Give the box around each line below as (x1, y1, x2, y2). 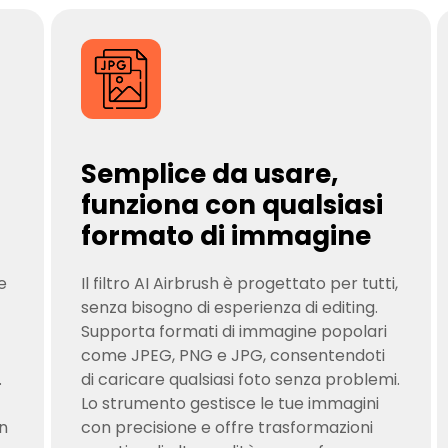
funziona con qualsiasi (80, 187, 383, 223)
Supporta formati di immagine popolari (80, 320, 387, 343)
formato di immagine (80, 218, 371, 254)
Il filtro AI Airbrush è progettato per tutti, (80, 272, 398, 295)
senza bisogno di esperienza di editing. (80, 296, 378, 319)
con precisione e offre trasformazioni (80, 416, 373, 439)
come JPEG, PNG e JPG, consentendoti (80, 344, 385, 367)
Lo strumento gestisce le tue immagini (80, 392, 379, 415)
